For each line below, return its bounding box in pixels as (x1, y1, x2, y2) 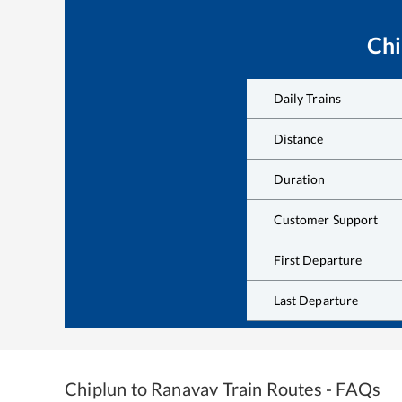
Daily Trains (273, 90, 342, 106)
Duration (273, 170, 326, 187)
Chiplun (65, 378, 127, 399)
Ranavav (151, 378, 219, 399)
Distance (273, 130, 324, 146)
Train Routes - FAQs (218, 378, 381, 399)
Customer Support (273, 211, 379, 227)
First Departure (273, 251, 363, 267)
